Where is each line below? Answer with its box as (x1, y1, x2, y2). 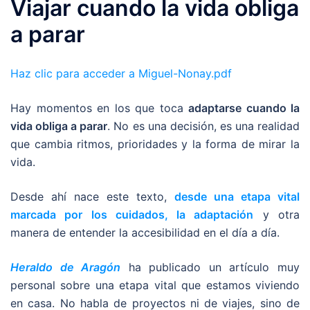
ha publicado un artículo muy (120, 260, 300, 274)
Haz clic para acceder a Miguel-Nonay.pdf (10, 66, 232, 80)
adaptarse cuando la (188, 101, 300, 115)
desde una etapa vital (174, 190, 300, 203)
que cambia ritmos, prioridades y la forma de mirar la (10, 137, 300, 151)
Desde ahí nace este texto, (10, 190, 174, 203)
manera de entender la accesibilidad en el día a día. (10, 226, 280, 239)
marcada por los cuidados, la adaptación (10, 208, 254, 221)
